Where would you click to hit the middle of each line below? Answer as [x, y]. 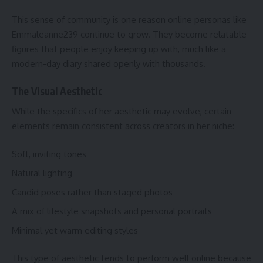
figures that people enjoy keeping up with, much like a [119, 49]
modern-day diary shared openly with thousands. [109, 64]
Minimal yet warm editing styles [75, 230]
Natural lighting [42, 173]
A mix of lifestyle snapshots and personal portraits [112, 211]
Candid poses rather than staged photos [92, 192]
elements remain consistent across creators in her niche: [123, 126]
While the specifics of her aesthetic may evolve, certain [122, 112]
